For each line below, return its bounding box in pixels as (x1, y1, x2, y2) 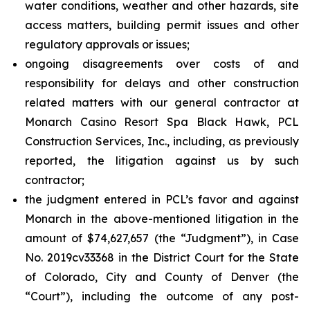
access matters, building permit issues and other (25, 18, 299, 32)
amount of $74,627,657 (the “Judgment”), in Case (25, 231, 299, 245)
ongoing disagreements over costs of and (25, 57, 299, 71)
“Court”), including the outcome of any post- (25, 289, 299, 303)
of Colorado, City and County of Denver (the (25, 270, 299, 284)
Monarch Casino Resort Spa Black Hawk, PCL (25, 115, 299, 129)
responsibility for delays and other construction (25, 76, 299, 90)
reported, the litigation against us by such (25, 154, 299, 167)
